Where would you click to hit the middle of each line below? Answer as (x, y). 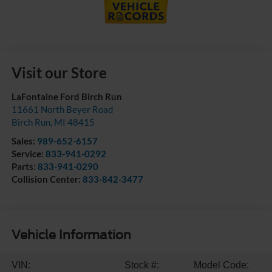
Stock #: (141, 265)
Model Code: (222, 265)
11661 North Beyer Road (62, 110)
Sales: (24, 141)
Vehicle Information (71, 235)
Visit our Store (59, 73)
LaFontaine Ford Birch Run (66, 97)
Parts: (24, 167)
